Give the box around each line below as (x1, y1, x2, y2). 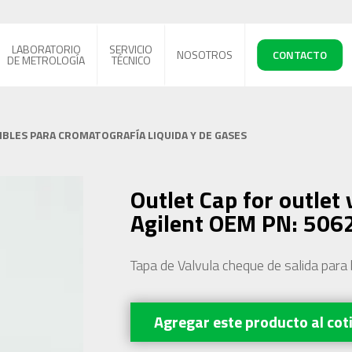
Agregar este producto (153, 310, 311, 334)
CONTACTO (273, 46, 328, 63)
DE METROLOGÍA (7, 52, 86, 68)
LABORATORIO (11, 41, 81, 57)
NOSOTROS (177, 46, 233, 63)
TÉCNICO (111, 52, 151, 68)
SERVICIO (109, 41, 153, 57)
